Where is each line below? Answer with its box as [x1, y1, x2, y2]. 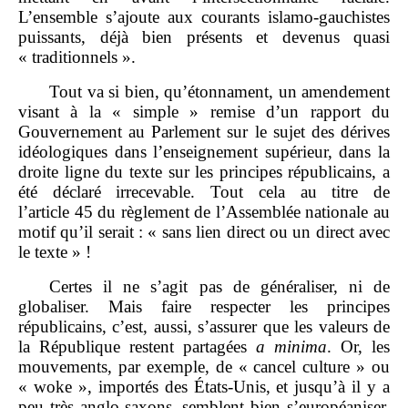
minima [274, 336, 327, 356]
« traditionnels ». [18, 46, 136, 66]
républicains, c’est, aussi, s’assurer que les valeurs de [18, 316, 390, 336]
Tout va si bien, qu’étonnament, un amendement [49, 81, 390, 101]
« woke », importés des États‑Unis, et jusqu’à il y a [18, 376, 390, 396]
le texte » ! [18, 241, 91, 261]
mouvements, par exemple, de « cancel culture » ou [18, 356, 390, 376]
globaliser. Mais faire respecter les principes [18, 296, 390, 316]
